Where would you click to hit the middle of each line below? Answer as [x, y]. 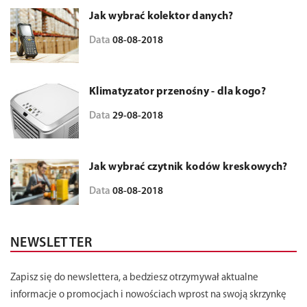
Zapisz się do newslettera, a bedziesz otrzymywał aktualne [134, 278]
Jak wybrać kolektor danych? [161, 16]
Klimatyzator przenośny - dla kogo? [177, 92]
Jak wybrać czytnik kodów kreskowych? [188, 167]
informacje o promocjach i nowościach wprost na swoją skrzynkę [148, 295]
